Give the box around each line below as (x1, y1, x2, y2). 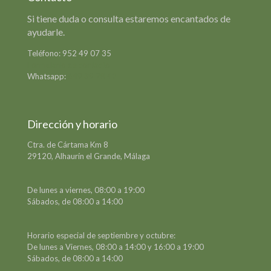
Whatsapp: (27, 71, 68, 82)
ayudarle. (27, 26, 65, 38)
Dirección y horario (27, 117, 117, 131)
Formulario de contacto (27, 60, 110, 70)
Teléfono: (27, 48, 62, 59)
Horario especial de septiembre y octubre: (27, 230, 175, 241)
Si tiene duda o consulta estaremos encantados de (27, 13, 230, 25)
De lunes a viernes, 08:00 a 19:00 (27, 185, 145, 195)
